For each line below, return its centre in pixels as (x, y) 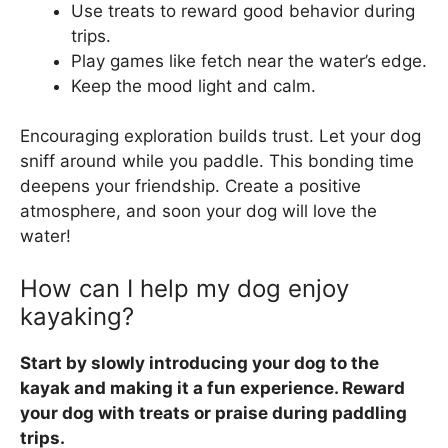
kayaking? (77, 316)
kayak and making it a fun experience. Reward (212, 387)
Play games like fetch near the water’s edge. (249, 60)
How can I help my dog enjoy (184, 288)
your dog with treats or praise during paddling (213, 412)
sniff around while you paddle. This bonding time (217, 161)
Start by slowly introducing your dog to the (199, 362)
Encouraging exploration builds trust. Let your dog (220, 136)
